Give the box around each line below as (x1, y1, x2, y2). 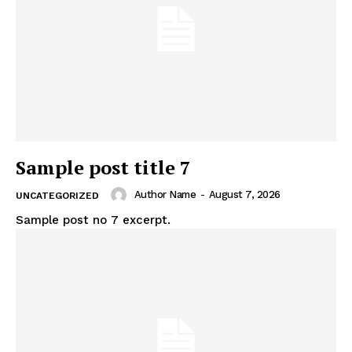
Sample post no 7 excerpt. (16, 212, 170, 227)
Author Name (134, 189, 196, 201)
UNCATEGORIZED (16, 189, 99, 201)
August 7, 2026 (208, 189, 280, 201)
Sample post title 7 (16, 154, 191, 180)
